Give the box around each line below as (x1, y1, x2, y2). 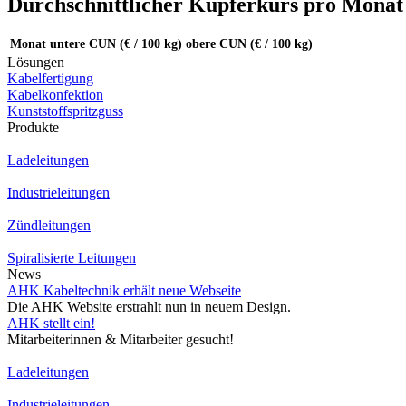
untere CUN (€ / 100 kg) (50, 37, 182, 52)
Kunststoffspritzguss (7, 103, 123, 120)
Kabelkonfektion (7, 87, 103, 103)
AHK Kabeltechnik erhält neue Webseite (7, 283, 241, 299)
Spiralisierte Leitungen (7, 250, 136, 266)
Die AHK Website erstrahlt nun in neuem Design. (7, 299, 291, 315)
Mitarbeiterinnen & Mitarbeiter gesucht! (7, 332, 234, 348)
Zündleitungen (7, 217, 91, 234)
